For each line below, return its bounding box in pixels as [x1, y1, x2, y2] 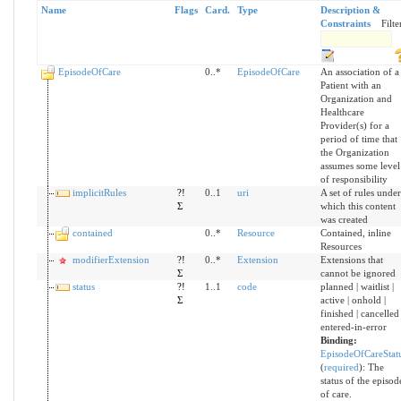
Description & [320, 4, 380, 16]
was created [320, 214, 368, 226]
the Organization [320, 147, 389, 158]
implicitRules [72, 187, 126, 199]
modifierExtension [72, 254, 149, 266]
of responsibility [320, 174, 388, 185]
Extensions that [320, 254, 383, 266]
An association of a [320, 66, 399, 78]
